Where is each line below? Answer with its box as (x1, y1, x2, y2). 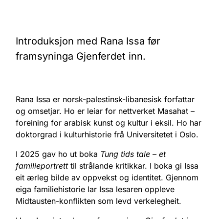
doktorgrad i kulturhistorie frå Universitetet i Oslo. (16, 129, 198, 139)
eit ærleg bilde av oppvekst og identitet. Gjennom (16, 172, 198, 182)
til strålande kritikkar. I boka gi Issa (68, 160, 198, 171)
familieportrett (16, 160, 68, 171)
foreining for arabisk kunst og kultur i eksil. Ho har (16, 117, 201, 128)
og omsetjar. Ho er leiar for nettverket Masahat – (16, 106, 195, 116)
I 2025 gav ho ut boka (16, 149, 100, 159)
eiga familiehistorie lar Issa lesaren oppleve (16, 184, 175, 194)
